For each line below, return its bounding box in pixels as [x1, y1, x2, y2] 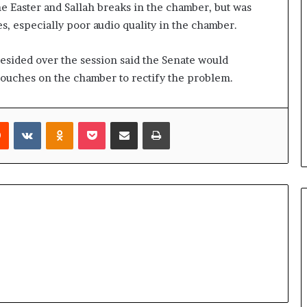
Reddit [8, 115, 36, 127]
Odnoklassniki [73, 115, 134, 127]
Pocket [105, 115, 134, 127]
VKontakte [40, 115, 87, 127]
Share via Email [137, 115, 161, 127]
